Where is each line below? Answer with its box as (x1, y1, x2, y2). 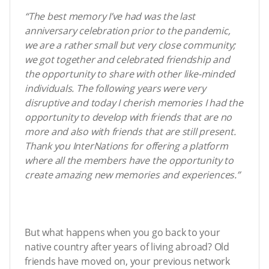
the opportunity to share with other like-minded (25, 67, 235, 81)
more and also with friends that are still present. (25, 125, 236, 139)
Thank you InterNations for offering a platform (25, 139, 228, 153)
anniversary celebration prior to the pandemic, (25, 24, 231, 38)
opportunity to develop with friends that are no (25, 110, 232, 124)
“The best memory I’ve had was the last (25, 10, 196, 23)
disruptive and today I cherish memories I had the (25, 96, 243, 110)
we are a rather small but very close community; (25, 38, 236, 52)
